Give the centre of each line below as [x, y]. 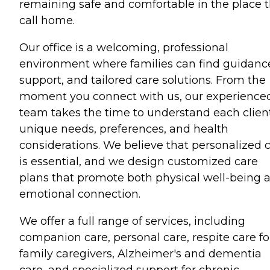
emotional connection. [80, 194]
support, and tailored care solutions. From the [143, 80]
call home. [47, 20]
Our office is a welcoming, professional [124, 48]
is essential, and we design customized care [139, 162]
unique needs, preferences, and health [124, 129]
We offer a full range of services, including [132, 221]
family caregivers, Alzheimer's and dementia [140, 254]
